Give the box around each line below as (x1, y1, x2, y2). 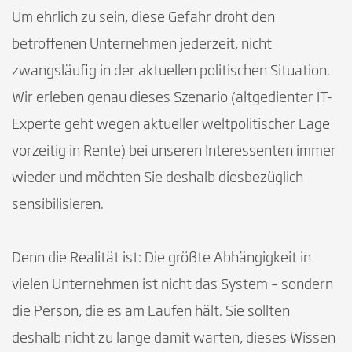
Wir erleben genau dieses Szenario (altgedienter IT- (12, 90, 332, 105)
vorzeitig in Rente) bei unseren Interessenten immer (12, 144, 336, 159)
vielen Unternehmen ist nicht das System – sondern (12, 277, 333, 292)
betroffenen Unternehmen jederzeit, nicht (12, 37, 272, 52)
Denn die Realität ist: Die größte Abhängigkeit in (12, 251, 311, 266)
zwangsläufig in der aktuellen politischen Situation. (12, 64, 330, 79)
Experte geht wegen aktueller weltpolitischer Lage (12, 117, 330, 132)
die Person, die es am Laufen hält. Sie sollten (12, 304, 290, 319)
